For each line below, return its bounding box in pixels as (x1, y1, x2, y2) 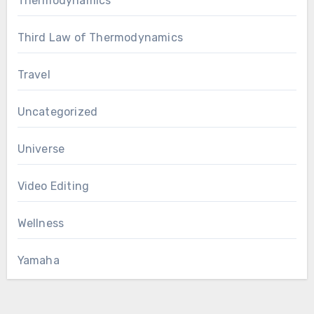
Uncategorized (17, 104, 98, 118)
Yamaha (17, 253, 60, 267)
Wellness (17, 216, 64, 230)
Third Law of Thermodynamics (17, 30, 183, 44)
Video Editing (17, 179, 90, 193)
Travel (17, 67, 50, 81)
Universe (17, 142, 65, 156)
